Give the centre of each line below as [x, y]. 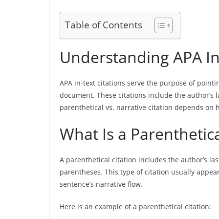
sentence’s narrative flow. [101, 184]
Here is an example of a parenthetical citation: [135, 207]
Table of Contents [104, 25]
